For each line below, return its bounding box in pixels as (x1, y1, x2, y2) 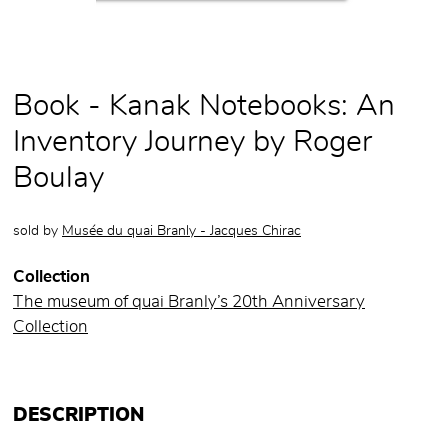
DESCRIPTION (13, 406, 144, 426)
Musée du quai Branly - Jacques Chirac (62, 223, 301, 239)
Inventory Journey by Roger (13, 127, 372, 158)
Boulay (13, 163, 104, 194)
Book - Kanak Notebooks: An (13, 91, 395, 122)
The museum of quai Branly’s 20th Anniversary (13, 294, 365, 311)
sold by (13, 223, 62, 239)
